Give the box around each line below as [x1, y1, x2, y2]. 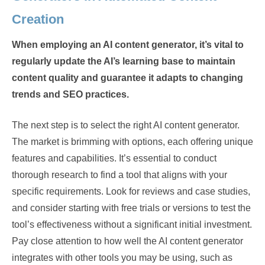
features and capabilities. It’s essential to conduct [12, 153, 216, 163]
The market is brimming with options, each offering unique [12, 137, 253, 147]
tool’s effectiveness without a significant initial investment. [12, 219, 252, 230]
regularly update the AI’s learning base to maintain [12, 56, 235, 66]
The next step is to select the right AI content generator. [12, 120, 240, 130]
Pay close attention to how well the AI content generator [12, 236, 243, 246]
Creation [12, 12, 64, 27]
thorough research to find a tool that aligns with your [12, 170, 227, 180]
